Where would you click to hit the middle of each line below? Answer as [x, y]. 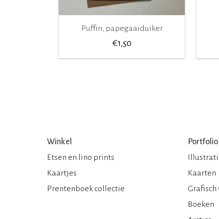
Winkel [59, 142]
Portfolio [203, 142]
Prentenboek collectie [86, 188]
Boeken [201, 204]
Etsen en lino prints [81, 157]
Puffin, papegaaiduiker [122, 28]
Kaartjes [62, 173]
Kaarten [202, 173]
